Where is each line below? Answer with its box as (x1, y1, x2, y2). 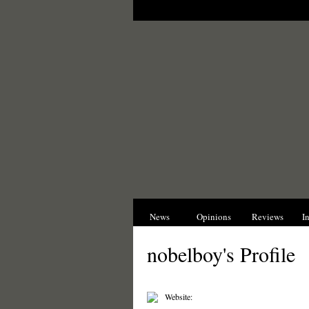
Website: (164, 291, 192, 302)
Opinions (196, 210, 231, 223)
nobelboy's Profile (146, 240, 295, 268)
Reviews (251, 210, 283, 223)
